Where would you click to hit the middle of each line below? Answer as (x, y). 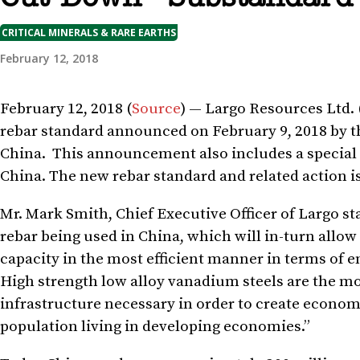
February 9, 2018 (270, 131)
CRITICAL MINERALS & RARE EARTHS (89, 32)
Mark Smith (67, 214)
